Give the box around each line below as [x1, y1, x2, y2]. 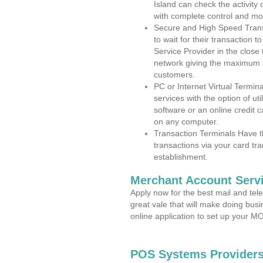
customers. [154, 70, 195, 79]
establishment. [154, 152, 208, 161]
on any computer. [154, 117, 218, 126]
